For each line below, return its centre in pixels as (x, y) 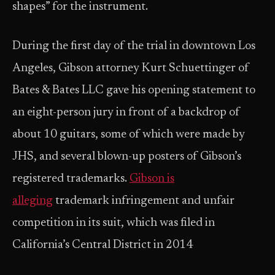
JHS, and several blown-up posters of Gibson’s (127, 157)
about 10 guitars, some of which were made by (129, 135)
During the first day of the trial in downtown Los (134, 46)
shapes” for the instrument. (81, 7)
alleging (33, 201)
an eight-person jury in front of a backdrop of (126, 113)
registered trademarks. (71, 179)
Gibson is (152, 179)
